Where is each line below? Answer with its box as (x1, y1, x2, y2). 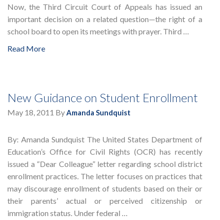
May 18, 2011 (7, 108, 54, 117)
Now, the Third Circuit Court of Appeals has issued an (7, 2, 203, 12)
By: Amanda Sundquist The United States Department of (7, 135, 203, 144)
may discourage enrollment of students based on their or (7, 184, 203, 193)
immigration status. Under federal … (7, 208, 128, 218)
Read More (7, 44, 45, 54)
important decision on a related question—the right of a (7, 14, 203, 24)
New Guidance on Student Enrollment (7, 90, 198, 105)
